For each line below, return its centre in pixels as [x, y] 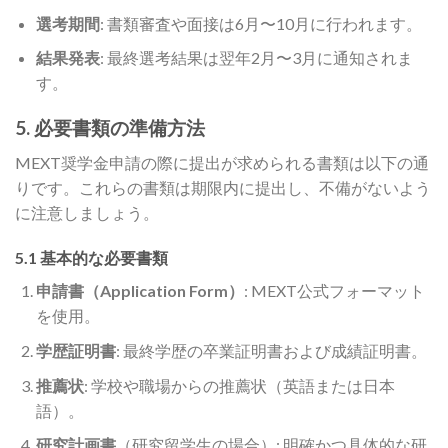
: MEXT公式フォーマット [334, 291]
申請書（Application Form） [139, 291]
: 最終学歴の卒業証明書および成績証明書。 [271, 350]
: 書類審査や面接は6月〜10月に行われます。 [260, 23]
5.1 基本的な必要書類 [91, 258]
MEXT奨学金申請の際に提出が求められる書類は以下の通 [222, 162]
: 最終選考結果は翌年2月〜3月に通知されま [256, 58]
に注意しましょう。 [87, 212]
